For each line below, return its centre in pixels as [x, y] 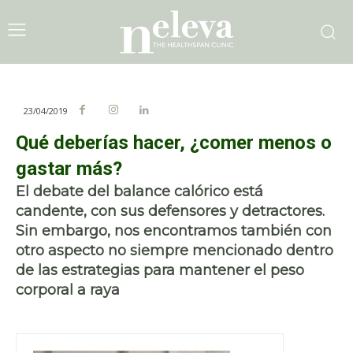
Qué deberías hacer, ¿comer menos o [174, 142]
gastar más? [69, 168]
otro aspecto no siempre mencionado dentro [175, 250]
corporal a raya [68, 290]
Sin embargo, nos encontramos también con [174, 230]
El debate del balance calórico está [139, 191]
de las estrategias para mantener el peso [160, 270]
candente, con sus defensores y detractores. [170, 211]
